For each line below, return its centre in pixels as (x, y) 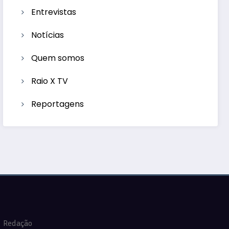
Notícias (48, 35)
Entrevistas (54, 12)
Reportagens (58, 104)
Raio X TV (50, 81)
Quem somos (58, 58)
